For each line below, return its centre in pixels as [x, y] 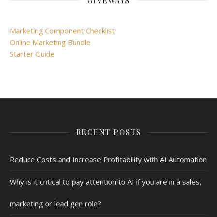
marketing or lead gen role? [55, 204]
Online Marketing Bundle [50, 42]
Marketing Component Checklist [62, 31]
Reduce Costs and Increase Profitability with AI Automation [108, 160]
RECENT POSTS [108, 132]
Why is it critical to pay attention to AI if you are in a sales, [106, 182]
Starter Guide [32, 54]
